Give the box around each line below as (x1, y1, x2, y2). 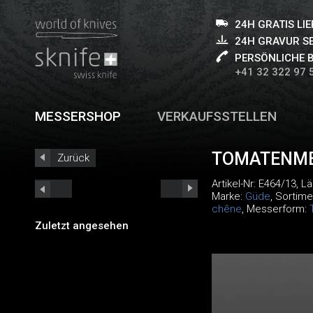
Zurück (57, 152, 89, 164)
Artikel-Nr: (211, 177, 259, 190)
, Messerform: (241, 203, 310, 215)
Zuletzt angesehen (35, 219, 129, 232)
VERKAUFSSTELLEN (157, 108, 277, 124)
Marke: (211, 190, 245, 203)
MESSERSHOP (35, 108, 121, 124)
